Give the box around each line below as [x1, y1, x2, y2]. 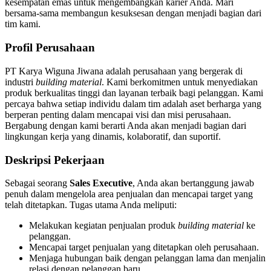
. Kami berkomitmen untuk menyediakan [102, 76, 258, 87]
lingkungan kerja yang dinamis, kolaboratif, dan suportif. [5, 131, 221, 142]
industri [5, 76, 36, 87]
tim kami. [5, 19, 41, 30]
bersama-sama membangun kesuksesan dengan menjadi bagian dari [5, 8, 261, 19]
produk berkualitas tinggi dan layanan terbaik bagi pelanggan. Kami [5, 87, 263, 98]
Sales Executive [70, 178, 132, 189]
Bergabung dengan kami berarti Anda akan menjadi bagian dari [5, 120, 246, 131]
